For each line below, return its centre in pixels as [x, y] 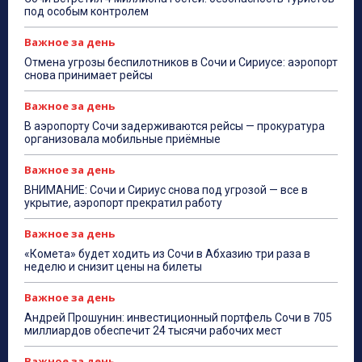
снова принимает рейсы [88, 75]
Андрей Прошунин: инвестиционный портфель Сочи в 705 [178, 317]
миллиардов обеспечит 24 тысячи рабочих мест [153, 330]
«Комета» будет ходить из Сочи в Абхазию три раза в [167, 253]
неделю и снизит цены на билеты [113, 266]
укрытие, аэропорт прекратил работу [123, 202]
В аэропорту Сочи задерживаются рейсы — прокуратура [175, 126]
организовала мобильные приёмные [122, 139]
